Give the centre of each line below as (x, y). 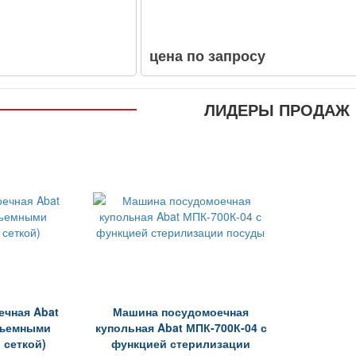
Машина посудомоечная (181, 311)
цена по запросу (208, 55)
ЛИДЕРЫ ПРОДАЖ (277, 109)
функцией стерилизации (181, 343)
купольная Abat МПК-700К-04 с (181, 327)
